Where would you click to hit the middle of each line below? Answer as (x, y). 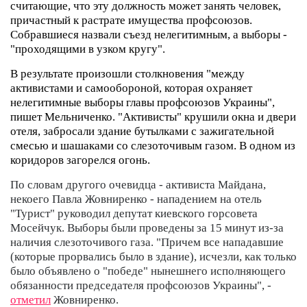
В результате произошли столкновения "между (127, 73)
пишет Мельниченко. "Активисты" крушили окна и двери (153, 116)
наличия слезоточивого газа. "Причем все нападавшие (147, 242)
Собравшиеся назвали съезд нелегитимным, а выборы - (149, 34)
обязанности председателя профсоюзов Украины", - (141, 285)
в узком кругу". (127, 49)
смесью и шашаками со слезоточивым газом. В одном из (153, 145)
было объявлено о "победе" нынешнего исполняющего (148, 271)
